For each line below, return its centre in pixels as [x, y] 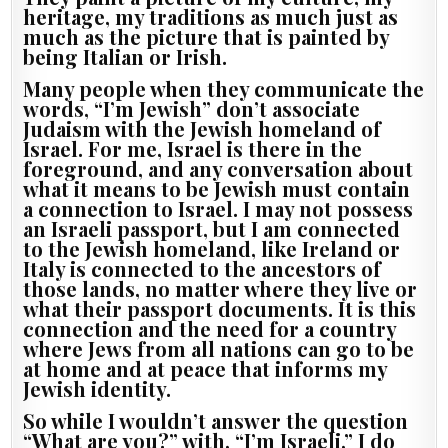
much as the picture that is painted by [206, 36]
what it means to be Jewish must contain [217, 188]
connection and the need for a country [210, 328]
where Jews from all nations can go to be [219, 348]
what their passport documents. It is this [220, 308]
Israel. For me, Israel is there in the [193, 148]
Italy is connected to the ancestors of [202, 268]
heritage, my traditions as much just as [211, 16]
